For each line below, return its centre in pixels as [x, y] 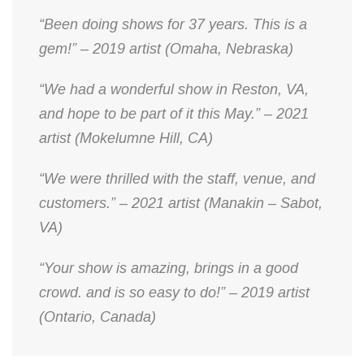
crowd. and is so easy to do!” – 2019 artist [174, 292]
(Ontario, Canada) [97, 317]
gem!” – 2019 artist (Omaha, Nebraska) [166, 49]
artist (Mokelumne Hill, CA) [126, 138]
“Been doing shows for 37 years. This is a [173, 24]
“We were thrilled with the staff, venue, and [177, 179]
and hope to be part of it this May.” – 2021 [174, 114]
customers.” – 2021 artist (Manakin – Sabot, [181, 203]
